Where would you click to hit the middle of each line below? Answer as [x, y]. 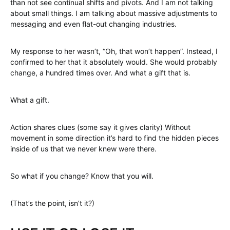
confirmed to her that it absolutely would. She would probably [114, 62]
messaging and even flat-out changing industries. [93, 24]
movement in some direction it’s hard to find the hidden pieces [114, 138]
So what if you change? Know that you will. [82, 176]
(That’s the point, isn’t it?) [52, 203]
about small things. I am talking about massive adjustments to [114, 13]
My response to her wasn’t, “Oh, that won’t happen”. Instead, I [114, 51]
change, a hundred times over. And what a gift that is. [100, 73]
